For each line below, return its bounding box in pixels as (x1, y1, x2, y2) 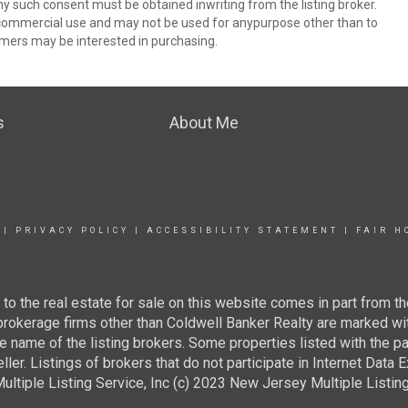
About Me (168, 113, 239, 132)
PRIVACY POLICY (15, 226, 129, 235)
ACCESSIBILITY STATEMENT (146, 226, 339, 235)
